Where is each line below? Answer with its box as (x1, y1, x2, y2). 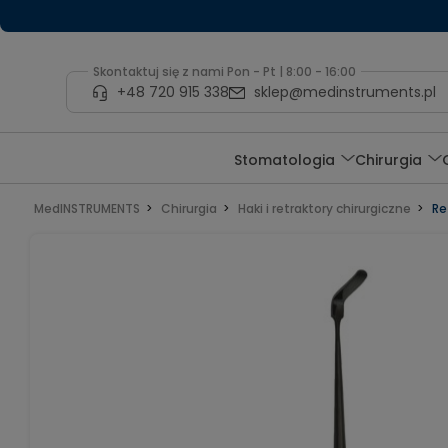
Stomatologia (234, 149, 336, 170)
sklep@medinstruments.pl (253, 81, 436, 102)
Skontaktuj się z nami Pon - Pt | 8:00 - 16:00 (92, 63, 356, 80)
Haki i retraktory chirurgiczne (237, 200, 411, 217)
